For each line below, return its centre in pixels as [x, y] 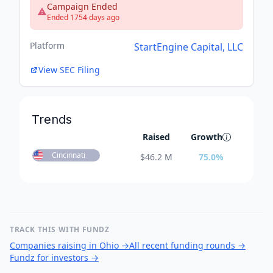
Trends [52, 120]
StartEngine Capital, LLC [189, 47]
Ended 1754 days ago [83, 18]
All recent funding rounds [182, 246]
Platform [47, 46]
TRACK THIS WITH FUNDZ [60, 230]
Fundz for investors [49, 258]
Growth [207, 137]
